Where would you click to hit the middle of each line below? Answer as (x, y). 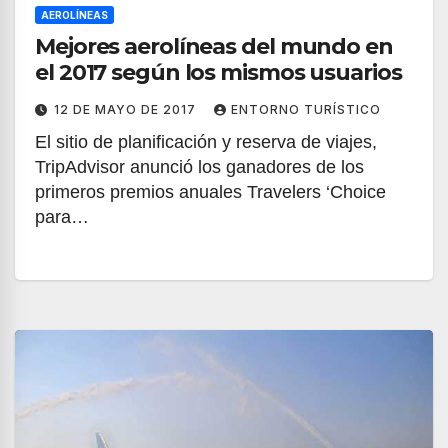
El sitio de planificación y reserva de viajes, (206, 142)
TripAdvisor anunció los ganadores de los (199, 167)
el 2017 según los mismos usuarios (218, 72)
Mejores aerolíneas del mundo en (214, 46)
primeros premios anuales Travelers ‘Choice (210, 192)
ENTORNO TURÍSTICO (306, 109)
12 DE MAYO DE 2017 (127, 109)
